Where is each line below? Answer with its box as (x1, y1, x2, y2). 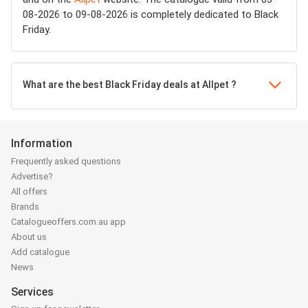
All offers (11, 186, 47, 197)
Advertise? (11, 171, 53, 182)
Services (11, 285, 54, 299)
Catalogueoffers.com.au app (11, 217, 126, 228)
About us (11, 232, 47, 243)
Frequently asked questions (11, 156, 121, 167)
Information (11, 137, 72, 150)
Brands (11, 201, 39, 212)
